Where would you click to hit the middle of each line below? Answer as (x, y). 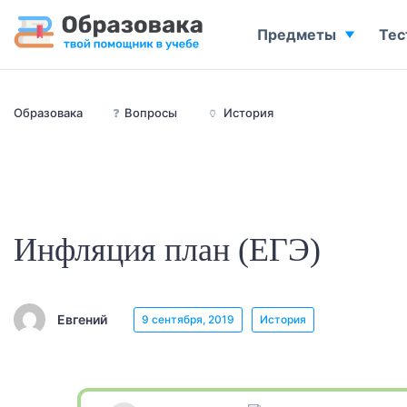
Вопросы (151, 113)
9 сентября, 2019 (188, 319)
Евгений (82, 319)
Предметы (297, 35)
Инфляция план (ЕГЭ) (167, 250)
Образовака (48, 113)
